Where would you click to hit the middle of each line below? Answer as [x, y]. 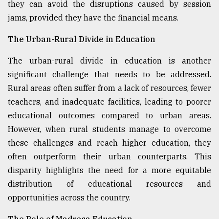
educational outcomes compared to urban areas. [109, 115]
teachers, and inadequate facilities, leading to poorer [109, 101]
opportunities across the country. [69, 197]
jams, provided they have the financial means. [93, 17]
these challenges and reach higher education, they [109, 142]
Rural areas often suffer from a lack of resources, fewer [109, 88]
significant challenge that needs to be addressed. [109, 74]
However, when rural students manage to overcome [109, 129]
